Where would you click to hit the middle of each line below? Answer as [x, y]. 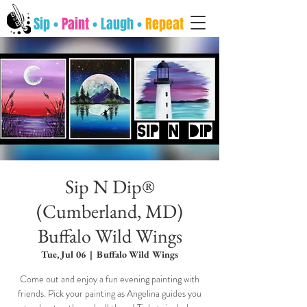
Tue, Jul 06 [63, 254]
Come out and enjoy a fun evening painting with [110, 279]
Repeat [164, 24]
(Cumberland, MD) [110, 211]
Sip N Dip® [110, 186]
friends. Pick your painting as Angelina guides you [110, 293]
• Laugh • [119, 24]
